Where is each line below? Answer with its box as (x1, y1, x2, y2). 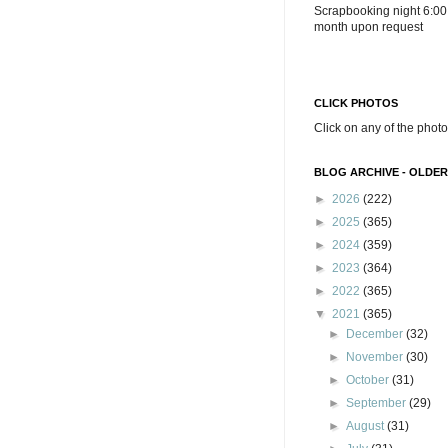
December (346, 327, 407, 341)
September (346, 396, 410, 410)
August (346, 419, 388, 433)
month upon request (314, 20, 423, 34)
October (346, 373, 393, 387)
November (346, 350, 407, 364)
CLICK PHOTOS (314, 97, 398, 109)
